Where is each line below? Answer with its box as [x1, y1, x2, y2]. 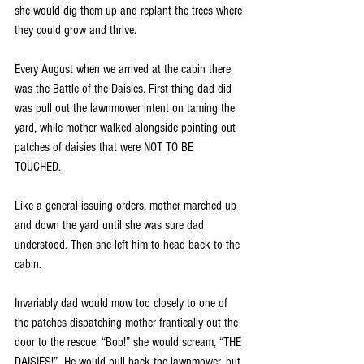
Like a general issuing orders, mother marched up [15, 198, 240, 214]
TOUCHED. [15, 159, 67, 175]
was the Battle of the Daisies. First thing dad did [15, 81, 235, 97]
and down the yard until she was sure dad [15, 218, 207, 233]
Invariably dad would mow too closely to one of [15, 296, 231, 311]
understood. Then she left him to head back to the [15, 237, 243, 253]
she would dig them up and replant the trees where [15, 3, 245, 19]
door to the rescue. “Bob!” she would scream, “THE [15, 335, 245, 350]
